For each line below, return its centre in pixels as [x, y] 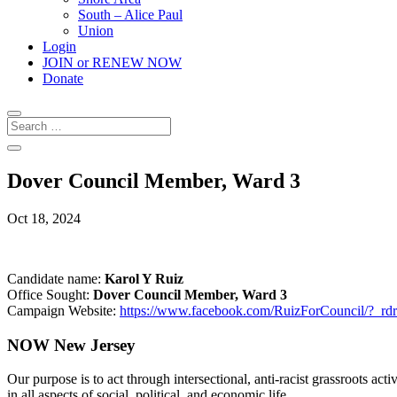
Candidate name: [56, 278]
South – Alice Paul [130, 15]
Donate [63, 78]
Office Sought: [50, 294]
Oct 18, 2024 [44, 218]
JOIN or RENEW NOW [112, 62]
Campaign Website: [63, 310]
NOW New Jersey [71, 345]
